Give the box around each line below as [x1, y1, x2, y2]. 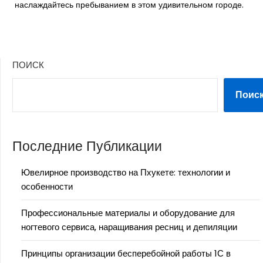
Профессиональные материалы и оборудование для [21, 207, 235, 220]
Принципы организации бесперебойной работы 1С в [21, 247, 231, 260]
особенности [21, 180, 73, 193]
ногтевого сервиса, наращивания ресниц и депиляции [21, 221, 237, 234]
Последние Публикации [12, 137, 162, 156]
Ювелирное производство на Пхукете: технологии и [21, 166, 230, 179]
